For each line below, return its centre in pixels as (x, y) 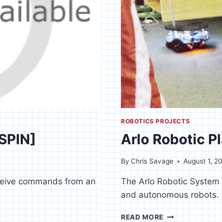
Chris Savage (152, 161)
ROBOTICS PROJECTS (156, 121)
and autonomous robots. (170, 195)
